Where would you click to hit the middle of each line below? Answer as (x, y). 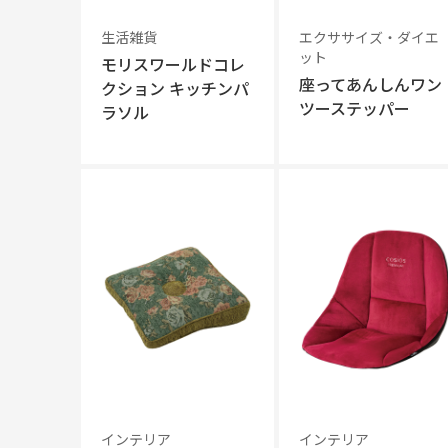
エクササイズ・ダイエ (368, 37)
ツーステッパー (354, 108)
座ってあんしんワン (370, 84)
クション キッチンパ (174, 88)
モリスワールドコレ (172, 64)
